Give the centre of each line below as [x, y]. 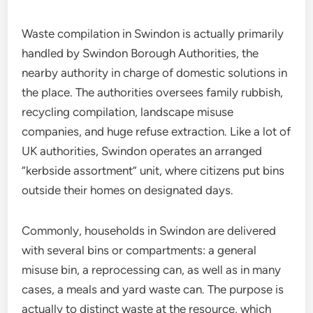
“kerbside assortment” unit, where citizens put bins [153, 170]
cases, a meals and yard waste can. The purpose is [153, 289]
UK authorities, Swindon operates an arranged [142, 151]
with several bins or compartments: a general [139, 250]
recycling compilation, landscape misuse [128, 112]
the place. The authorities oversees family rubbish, [153, 92]
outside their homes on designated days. [128, 190]
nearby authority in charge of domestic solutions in [155, 73]
